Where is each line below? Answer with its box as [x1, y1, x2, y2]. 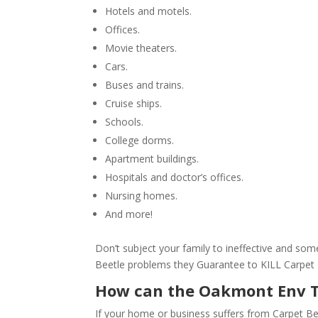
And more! [105, 207, 153, 221]
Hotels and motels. [105, 4, 192, 18]
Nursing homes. [105, 189, 178, 202]
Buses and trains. [105, 78, 185, 92]
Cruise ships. [105, 97, 163, 110]
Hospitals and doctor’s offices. [105, 170, 244, 184]
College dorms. [105, 133, 175, 147]
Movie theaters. [105, 41, 177, 55]
